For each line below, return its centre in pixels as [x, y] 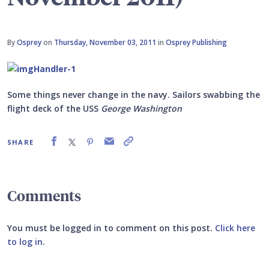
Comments [44, 195]
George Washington [141, 108]
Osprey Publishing [196, 43]
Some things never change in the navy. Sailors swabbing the [134, 94]
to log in [25, 241]
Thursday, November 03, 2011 [105, 43]
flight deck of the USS [54, 108]
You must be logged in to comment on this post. [111, 228]
